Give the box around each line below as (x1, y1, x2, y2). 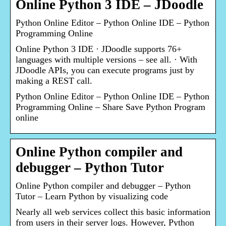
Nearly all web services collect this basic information (16, 207, 210, 217)
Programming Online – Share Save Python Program (16, 102, 205, 112)
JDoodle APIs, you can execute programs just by (16, 65, 194, 76)
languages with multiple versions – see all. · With (16, 54, 197, 65)
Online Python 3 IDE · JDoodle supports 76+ (16, 44, 182, 54)
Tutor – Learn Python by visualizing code (16, 191, 168, 202)
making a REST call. (16, 76, 92, 86)
